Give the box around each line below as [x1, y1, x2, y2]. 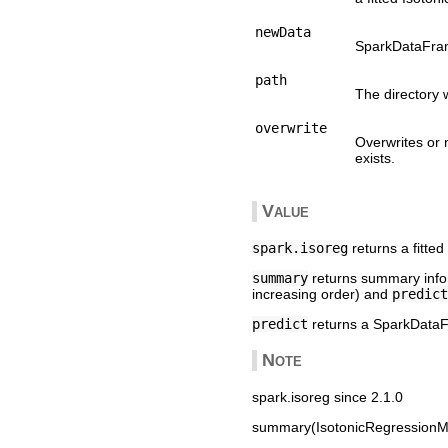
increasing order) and [252, 285, 392, 302]
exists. [355, 149, 395, 166]
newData [255, 23, 311, 40]
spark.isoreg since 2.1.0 [252, 388, 403, 405]
